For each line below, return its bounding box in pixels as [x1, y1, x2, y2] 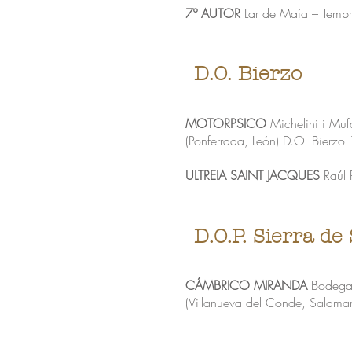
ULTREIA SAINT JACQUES [185, 167, 320, 184]
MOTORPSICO [185, 115, 266, 132]
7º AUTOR [185, 5, 240, 22]
